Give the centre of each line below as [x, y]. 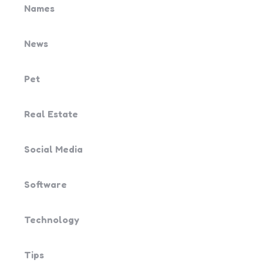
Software [45, 184]
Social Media [53, 149]
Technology [52, 220]
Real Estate [51, 114]
